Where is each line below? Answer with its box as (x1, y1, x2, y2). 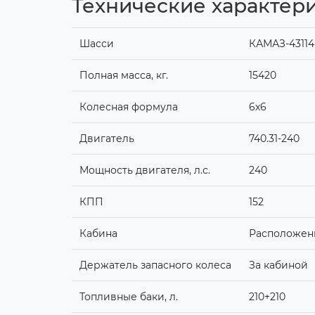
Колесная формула (79, 101, 181, 114)
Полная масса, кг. (79, 69, 171, 82)
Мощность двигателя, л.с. (79, 164, 213, 177)
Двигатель (79, 132, 137, 146)
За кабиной (248, 259, 311, 272)
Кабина (79, 227, 120, 240)
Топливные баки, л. (79, 290, 181, 304)
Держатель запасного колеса (79, 259, 234, 272)
